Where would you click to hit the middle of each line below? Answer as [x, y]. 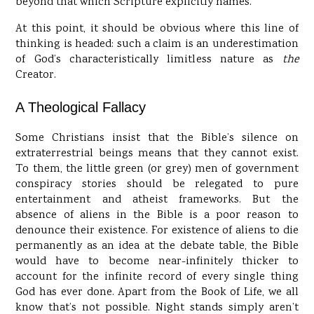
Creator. [36, 76]
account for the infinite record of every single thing [157, 278]
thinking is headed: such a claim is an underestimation [157, 45]
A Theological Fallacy [81, 108]
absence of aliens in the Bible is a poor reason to [157, 216]
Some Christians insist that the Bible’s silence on [157, 139]
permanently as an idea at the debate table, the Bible [157, 247]
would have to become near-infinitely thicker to [157, 262]
